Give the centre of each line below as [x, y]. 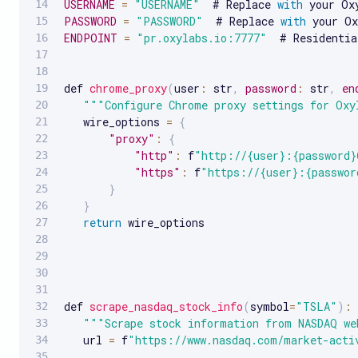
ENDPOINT [91, 38]
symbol [270, 306]
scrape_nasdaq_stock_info [166, 306]
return [102, 222]
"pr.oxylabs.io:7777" [202, 38]
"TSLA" [316, 306]
